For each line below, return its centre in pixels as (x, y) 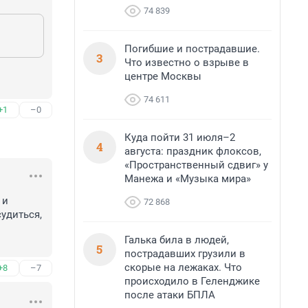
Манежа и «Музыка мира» (188, 179)
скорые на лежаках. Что (183, 267)
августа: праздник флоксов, (193, 151)
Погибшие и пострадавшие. (192, 49)
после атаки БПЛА (170, 295)
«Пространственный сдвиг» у (196, 165)
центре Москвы (163, 76)
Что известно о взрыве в (187, 63)
